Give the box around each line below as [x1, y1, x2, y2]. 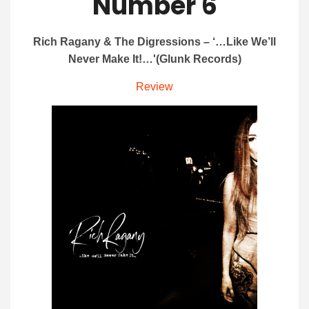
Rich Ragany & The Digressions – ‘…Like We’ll [33, 36, 276, 48]
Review [136, 81, 173, 93]
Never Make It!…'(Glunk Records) [68, 53, 241, 66]
